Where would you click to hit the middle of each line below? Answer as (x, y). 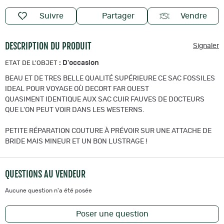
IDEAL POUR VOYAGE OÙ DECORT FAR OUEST (78, 89)
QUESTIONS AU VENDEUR (45, 174)
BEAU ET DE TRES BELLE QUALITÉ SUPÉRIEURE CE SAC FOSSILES (111, 78)
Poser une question (112, 214)
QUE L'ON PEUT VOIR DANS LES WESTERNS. (75, 110)
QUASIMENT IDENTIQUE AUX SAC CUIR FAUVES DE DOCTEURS (105, 99)
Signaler (206, 46)
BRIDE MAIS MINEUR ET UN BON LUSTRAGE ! (76, 141)
